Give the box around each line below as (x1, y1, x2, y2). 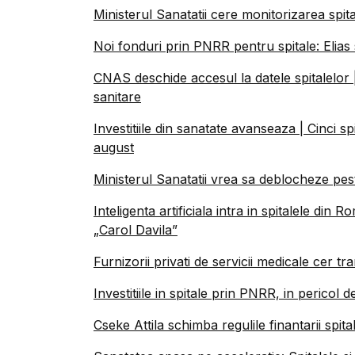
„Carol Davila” (94, 222, 177, 238)
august (94, 139, 134, 155)
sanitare (94, 89, 141, 105)
